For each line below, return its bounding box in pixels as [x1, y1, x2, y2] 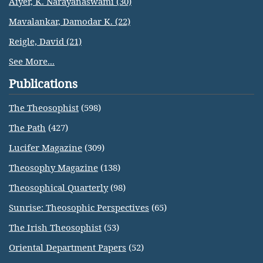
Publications [9, 76, 77, 92]
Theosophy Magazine [9, 161, 98, 173]
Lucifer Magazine [9, 141, 82, 153]
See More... [9, 55, 55, 67]
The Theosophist [9, 102, 79, 113]
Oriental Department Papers [9, 241, 126, 253]
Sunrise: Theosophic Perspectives [9, 201, 149, 213]
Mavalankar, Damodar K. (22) [9, 15, 130, 27]
